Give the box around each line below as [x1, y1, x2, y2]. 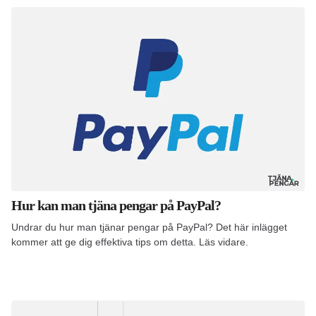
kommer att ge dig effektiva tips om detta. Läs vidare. [11, 236, 248, 248]
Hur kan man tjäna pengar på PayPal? [11, 197, 221, 214]
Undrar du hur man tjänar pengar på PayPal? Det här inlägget [11, 221, 287, 233]
